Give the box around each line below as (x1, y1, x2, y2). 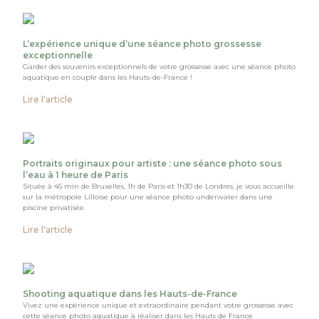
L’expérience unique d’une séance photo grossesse (23, 38, 262, 49)
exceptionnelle (23, 49, 93, 61)
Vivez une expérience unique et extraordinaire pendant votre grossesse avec (23, 300, 294, 310)
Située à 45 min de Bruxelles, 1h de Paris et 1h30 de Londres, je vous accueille (23, 181, 295, 191)
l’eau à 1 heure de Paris (23, 169, 129, 180)
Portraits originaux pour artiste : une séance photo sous (23, 157, 283, 169)
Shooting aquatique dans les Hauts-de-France (23, 288, 238, 299)
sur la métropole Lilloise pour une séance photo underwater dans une (23, 192, 273, 202)
